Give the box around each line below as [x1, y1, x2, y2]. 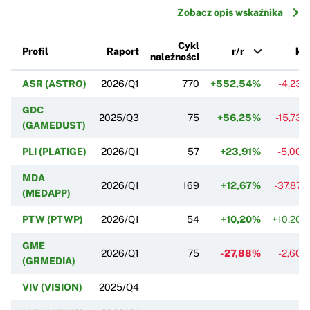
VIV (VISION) [22, 281, 82, 293]
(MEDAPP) [22, 187, 71, 199]
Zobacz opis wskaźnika [177, 6, 283, 18]
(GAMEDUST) [22, 119, 86, 131]
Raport [107, 45, 139, 57]
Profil [22, 45, 48, 57]
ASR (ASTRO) [22, 77, 86, 89]
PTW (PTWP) [22, 213, 83, 225]
